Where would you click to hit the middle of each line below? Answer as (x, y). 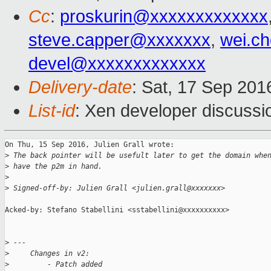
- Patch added (56, 265)
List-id (52, 111)
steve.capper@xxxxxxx (119, 40)
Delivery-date (80, 87)
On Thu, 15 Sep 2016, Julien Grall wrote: (90, 145)
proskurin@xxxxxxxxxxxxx (164, 17)
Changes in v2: (49, 254)
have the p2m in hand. (56, 167)
